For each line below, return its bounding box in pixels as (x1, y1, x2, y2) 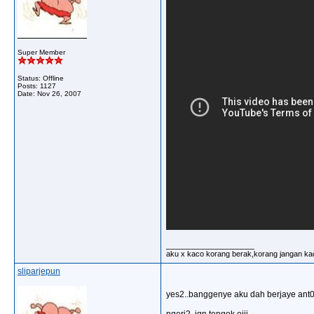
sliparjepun (18, 266, 60, 276)
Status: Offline (18, 74, 64, 82)
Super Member (18, 48, 65, 56)
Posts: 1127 (18, 82, 56, 90)
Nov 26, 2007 (37, 90, 81, 97)
